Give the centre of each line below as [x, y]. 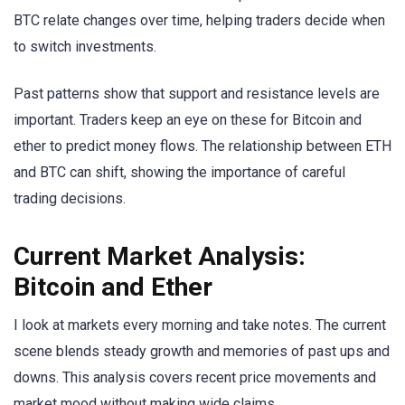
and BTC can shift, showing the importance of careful [179, 172]
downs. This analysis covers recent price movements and [195, 378]
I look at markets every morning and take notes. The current [200, 325]
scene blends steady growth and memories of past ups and [202, 352]
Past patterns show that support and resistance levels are [197, 93]
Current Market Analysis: [160, 257]
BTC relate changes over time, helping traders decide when [199, 20]
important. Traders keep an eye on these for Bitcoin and [188, 119]
